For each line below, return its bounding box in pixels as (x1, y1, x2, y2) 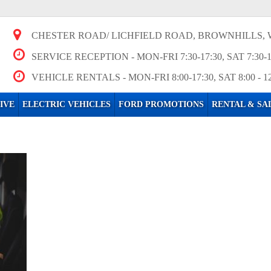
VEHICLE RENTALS (31, 72, 121, 82)
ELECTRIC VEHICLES (22, 100, 111, 109)
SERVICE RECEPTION (31, 51, 129, 62)
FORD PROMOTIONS (119, 100, 204, 109)
